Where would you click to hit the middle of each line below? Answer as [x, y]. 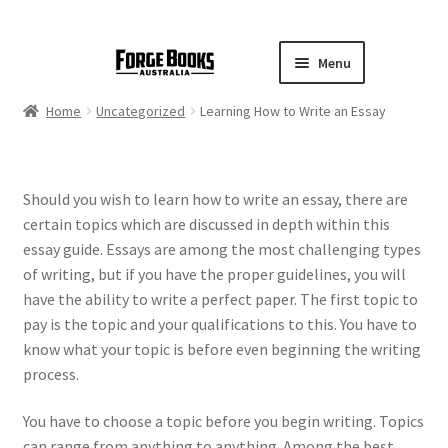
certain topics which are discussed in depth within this [206, 223]
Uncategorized [141, 111]
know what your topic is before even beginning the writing [221, 348]
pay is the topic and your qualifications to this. [179, 323]
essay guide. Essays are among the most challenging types [221, 248]
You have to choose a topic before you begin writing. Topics [223, 421]
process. [50, 373]
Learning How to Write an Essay [293, 111]
